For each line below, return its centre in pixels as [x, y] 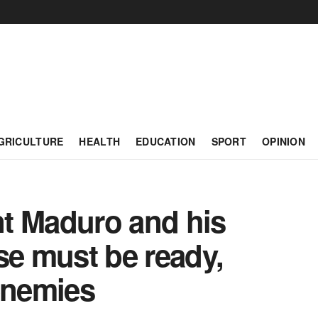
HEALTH [100, 141]
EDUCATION [166, 141]
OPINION [284, 141]
